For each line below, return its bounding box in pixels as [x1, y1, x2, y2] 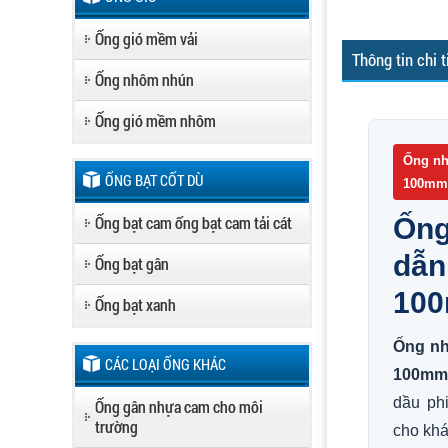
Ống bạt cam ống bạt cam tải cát [95, 212, 292, 233]
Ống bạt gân [95, 253, 169, 274]
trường [95, 416, 138, 437]
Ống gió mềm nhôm [95, 110, 216, 131]
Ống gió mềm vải [95, 28, 198, 49]
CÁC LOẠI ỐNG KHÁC [105, 354, 226, 374]
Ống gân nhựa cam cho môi [95, 396, 263, 417]
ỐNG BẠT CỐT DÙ [105, 170, 204, 190]
